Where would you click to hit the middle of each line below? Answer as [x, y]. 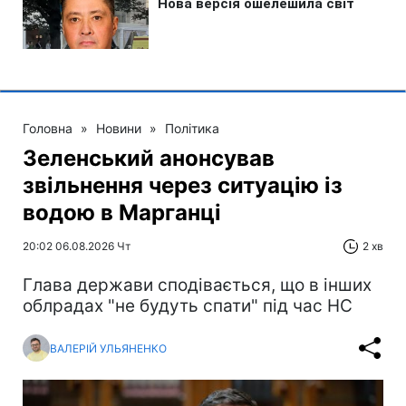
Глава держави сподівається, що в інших [197, 285]
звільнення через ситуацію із [183, 186]
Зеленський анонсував [149, 159]
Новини [119, 129]
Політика [192, 129]
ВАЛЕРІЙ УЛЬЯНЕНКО [108, 348]
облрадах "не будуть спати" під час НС [188, 306]
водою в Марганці [122, 213]
